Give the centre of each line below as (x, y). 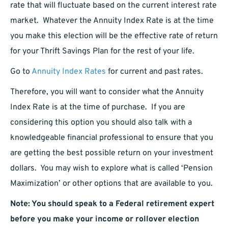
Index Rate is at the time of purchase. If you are (98, 108)
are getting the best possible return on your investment (112, 153)
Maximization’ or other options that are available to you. (111, 184)
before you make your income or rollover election (105, 220)
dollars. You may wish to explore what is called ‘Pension (111, 169)
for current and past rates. (154, 72)
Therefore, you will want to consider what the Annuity (107, 92)
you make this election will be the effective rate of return (114, 36)
